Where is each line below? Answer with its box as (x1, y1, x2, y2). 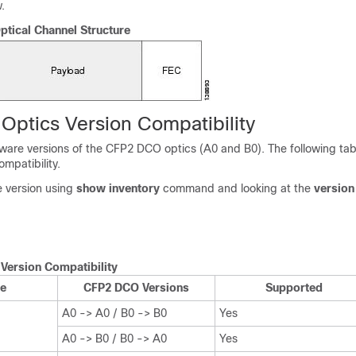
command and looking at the (160, 182, 314, 195)
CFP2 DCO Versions (83, 281, 189, 294)
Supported (265, 281, 323, 294)
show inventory (76, 182, 160, 195)
